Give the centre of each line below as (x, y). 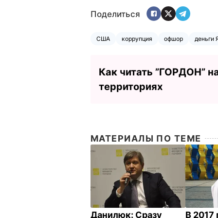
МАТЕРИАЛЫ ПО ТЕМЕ (146, 138)
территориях (131, 86)
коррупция (137, 38)
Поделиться (115, 14)
